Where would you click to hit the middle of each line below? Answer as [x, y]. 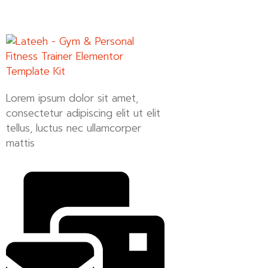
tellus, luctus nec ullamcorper [74, 128]
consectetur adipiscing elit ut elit [83, 113]
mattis [20, 143]
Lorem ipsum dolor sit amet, [72, 98]
